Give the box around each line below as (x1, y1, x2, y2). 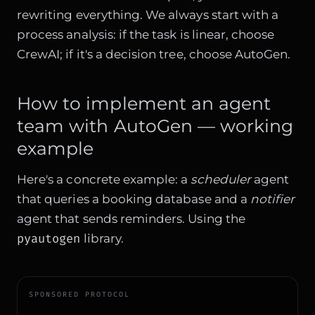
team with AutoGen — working (17, 115, 294, 137)
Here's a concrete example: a (17, 172, 191, 186)
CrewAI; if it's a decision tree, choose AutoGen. (17, 47, 291, 62)
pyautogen (17, 230, 81, 246)
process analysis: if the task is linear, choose (17, 27, 275, 42)
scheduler (191, 172, 251, 186)
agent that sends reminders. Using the (17, 211, 245, 226)
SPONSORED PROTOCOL (29, 289, 130, 299)
